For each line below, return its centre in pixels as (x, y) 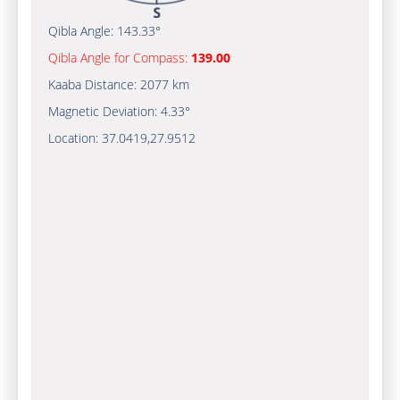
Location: (75, 138)
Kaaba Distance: (94, 84)
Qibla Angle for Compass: (119, 58)
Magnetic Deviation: (104, 111)
